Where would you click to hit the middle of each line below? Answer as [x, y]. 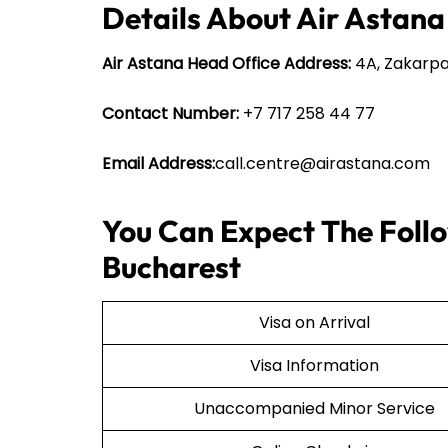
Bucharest [171, 267]
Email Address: [158, 164]
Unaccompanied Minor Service [314, 409]
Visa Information [314, 366]
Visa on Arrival [314, 323]
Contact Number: [170, 114]
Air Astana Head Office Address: [226, 64]
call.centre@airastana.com [322, 164]
